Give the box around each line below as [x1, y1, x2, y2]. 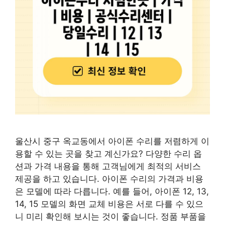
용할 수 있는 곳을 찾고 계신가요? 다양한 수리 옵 [15, 149, 202, 159]
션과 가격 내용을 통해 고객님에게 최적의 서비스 [15, 161, 201, 172]
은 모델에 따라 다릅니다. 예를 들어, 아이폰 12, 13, [15, 186, 209, 197]
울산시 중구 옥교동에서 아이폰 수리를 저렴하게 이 [15, 136, 209, 147]
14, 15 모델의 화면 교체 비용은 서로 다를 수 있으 [15, 199, 203, 209]
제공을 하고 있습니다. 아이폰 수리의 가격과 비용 [15, 174, 203, 184]
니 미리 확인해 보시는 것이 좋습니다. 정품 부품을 [15, 211, 206, 222]
